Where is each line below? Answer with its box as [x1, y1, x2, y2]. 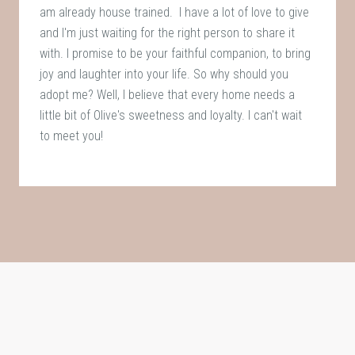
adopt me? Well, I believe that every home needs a [40, 86, 296, 102]
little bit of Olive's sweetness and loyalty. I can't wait [40, 107, 303, 123]
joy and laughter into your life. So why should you [40, 66, 289, 82]
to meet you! [40, 128, 104, 143]
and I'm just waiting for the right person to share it [40, 25, 296, 40]
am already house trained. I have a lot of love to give [40, 4, 310, 20]
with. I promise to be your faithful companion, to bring [40, 45, 311, 61]
